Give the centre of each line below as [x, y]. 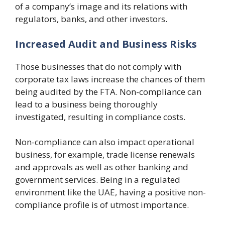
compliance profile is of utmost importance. [102, 205]
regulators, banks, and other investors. [91, 19]
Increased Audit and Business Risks [106, 44]
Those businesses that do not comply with [98, 66]
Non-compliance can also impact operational [105, 142]
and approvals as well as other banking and [102, 167]
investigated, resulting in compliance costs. [100, 117]
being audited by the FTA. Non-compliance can [108, 91]
